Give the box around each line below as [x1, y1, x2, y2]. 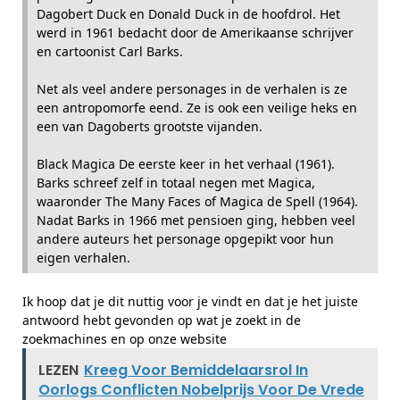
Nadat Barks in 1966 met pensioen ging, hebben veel [37, 212, 355, 229]
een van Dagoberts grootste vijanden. [37, 118, 262, 135]
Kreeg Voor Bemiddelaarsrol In [84, 360, 308, 380]
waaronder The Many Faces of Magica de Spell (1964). [37, 193, 358, 210]
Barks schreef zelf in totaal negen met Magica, [37, 174, 315, 191]
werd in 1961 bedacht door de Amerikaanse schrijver [37, 24, 354, 41]
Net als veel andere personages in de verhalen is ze [37, 80, 347, 97]
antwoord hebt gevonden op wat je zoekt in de [22, 312, 301, 329]
